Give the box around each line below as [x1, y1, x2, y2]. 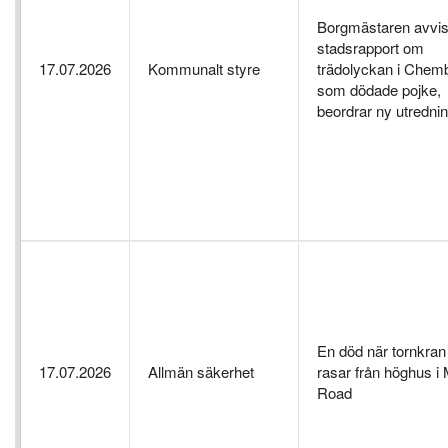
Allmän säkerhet [148, 360, 254, 382]
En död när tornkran [317, 339, 446, 361]
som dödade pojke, [317, 78, 441, 100]
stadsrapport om [317, 36, 424, 58]
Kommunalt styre [148, 57, 260, 79]
